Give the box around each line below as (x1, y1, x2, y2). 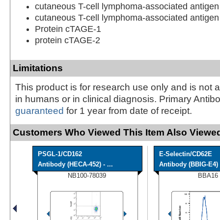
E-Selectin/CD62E (159, 150, 212, 158)
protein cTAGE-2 (35, 35, 100, 45)
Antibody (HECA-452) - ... (38, 160, 113, 168)
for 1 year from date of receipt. (64, 105, 192, 116)
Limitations (13, 62, 63, 73)
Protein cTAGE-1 (35, 24, 101, 34)
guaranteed (15, 105, 64, 116)
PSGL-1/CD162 (38, 150, 82, 158)
